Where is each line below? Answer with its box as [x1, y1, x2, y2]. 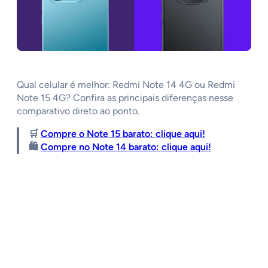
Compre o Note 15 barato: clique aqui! [41, 128, 205, 140]
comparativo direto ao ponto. [17, 105, 139, 117]
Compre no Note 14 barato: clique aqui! [41, 141, 211, 153]
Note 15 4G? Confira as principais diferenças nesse [17, 92, 233, 104]
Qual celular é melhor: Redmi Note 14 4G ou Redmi [17, 79, 235, 91]
